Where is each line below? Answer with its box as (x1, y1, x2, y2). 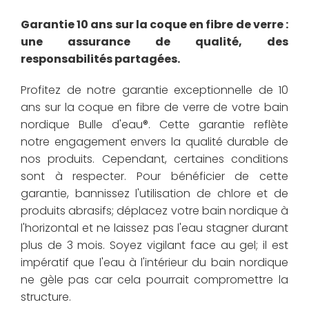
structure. (21, 288, 74, 305)
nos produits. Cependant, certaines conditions (21, 150, 288, 167)
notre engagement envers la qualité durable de (21, 133, 288, 150)
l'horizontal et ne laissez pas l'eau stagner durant (21, 219, 288, 236)
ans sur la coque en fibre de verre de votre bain (21, 99, 288, 115)
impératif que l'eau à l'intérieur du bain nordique (21, 254, 288, 270)
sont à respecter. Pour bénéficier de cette (21, 168, 288, 184)
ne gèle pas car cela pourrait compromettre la (21, 271, 288, 288)
